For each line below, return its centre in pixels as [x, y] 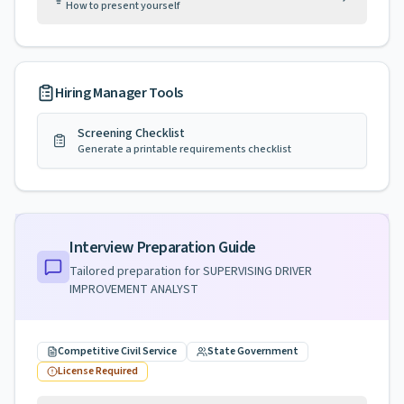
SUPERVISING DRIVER [257, 271]
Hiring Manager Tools [119, 93]
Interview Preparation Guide [163, 248]
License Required [98, 371]
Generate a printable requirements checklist [184, 149]
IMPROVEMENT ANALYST [134, 289]
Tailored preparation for [136, 271]
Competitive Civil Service [117, 351]
